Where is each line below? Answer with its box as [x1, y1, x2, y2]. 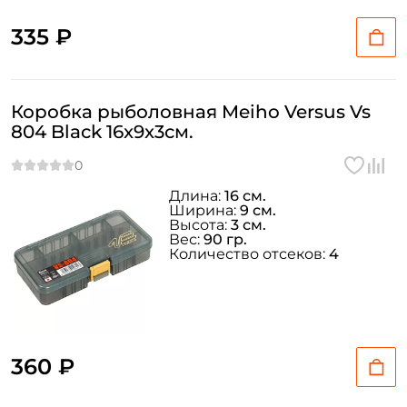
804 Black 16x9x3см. [11, 121, 194, 143]
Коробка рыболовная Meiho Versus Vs [11, 101, 371, 123]
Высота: [169, 216, 231, 233]
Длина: [169, 187, 224, 204]
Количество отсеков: [169, 245, 329, 263]
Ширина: [169, 202, 240, 219]
